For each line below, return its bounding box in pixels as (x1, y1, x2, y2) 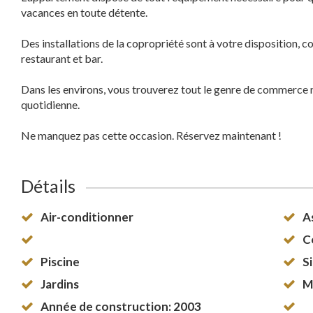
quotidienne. (21, 98, 80, 112)
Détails (21, 175, 75, 197)
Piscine (41, 254, 80, 269)
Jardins (41, 276, 79, 291)
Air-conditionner (41, 209, 133, 224)
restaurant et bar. (21, 52, 103, 66)
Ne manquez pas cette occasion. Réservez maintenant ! (21, 129, 282, 143)
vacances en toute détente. (21, 6, 147, 20)
